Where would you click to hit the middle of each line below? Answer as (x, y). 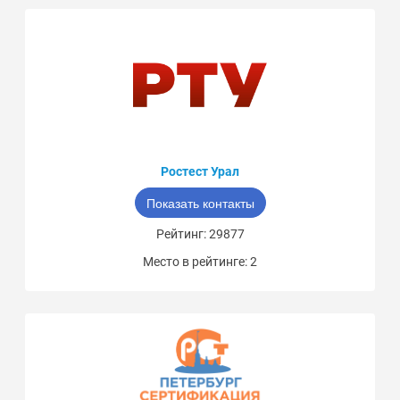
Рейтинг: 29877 (200, 234)
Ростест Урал (200, 172)
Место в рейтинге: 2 (200, 262)
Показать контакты (200, 203)
